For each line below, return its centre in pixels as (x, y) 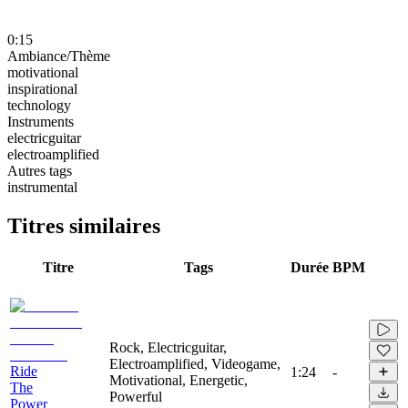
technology (39, 105)
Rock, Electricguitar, (168, 347)
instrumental (42, 187)
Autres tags (40, 170)
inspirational (42, 88)
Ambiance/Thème (59, 56)
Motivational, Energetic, (178, 380)
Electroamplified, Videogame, (195, 363)
